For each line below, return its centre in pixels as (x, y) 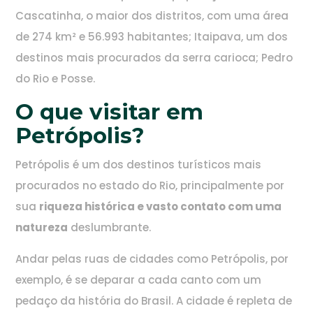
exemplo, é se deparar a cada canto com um (139, 280)
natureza (42, 228)
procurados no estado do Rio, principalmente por (150, 186)
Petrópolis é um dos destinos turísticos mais (139, 165)
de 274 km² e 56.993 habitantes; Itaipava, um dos (152, 37)
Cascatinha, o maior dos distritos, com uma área (152, 16)
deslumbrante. (110, 228)
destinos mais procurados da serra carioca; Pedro (154, 58)
